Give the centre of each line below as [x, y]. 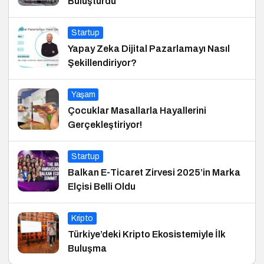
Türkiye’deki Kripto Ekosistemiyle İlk [147, 235]
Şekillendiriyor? [102, 63]
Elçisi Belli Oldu [102, 187]
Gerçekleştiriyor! [105, 125]
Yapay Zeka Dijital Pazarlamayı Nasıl [149, 49]
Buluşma [87, 249]
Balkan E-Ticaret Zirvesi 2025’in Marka [154, 173]
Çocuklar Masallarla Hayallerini [137, 111]
